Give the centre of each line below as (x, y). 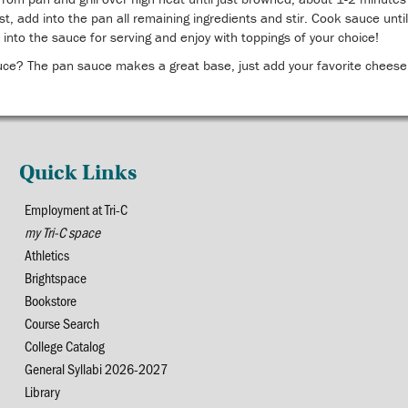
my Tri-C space (63, 232)
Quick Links (78, 172)
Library (43, 391)
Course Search (62, 323)
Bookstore (51, 300)
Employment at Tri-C (76, 209)
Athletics (47, 255)
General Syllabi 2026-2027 (97, 368)
